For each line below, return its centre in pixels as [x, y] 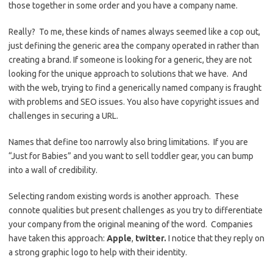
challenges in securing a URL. [63, 116]
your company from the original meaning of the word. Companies [131, 224]
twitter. [151, 238]
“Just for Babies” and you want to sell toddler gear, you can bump [131, 156]
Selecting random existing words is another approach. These [124, 196]
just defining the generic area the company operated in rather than [134, 46]
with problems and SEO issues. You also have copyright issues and [134, 102]
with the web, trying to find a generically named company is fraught [135, 88]
